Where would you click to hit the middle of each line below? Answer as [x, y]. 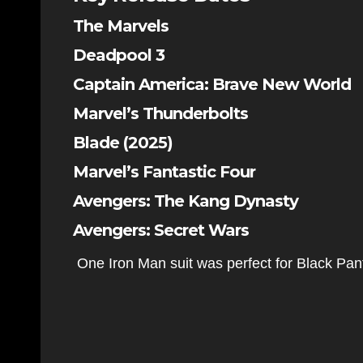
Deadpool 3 [119, 55]
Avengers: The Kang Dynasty [186, 201]
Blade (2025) [123, 143]
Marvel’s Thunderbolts [160, 113]
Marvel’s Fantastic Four [164, 172]
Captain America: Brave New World [212, 84]
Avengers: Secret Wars [161, 230]
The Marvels [121, 26]
